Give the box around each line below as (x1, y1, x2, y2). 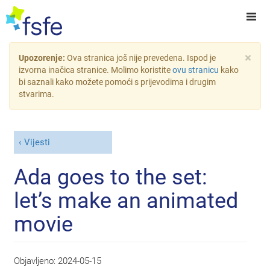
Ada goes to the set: (14, 164, 208, 190)
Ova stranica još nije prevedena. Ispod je (67, 53, 216, 63)
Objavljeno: (14, 255, 58, 266)
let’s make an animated (14, 187, 239, 213)
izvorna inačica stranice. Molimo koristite (19, 65, 172, 75)
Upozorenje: (19, 53, 67, 63)
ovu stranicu (172, 65, 219, 75)
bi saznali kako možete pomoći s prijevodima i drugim (19, 77, 216, 87)
